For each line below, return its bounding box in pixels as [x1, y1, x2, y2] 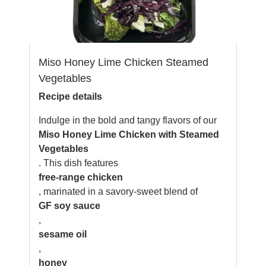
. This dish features [39, 158, 118, 168]
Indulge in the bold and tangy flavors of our [39, 115, 217, 125]
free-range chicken [39, 172, 123, 182]
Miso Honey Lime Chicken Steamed [39, 56, 208, 68]
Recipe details [39, 91, 102, 102]
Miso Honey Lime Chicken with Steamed [39, 129, 219, 140]
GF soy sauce [39, 201, 100, 211]
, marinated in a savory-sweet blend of [39, 186, 198, 197]
